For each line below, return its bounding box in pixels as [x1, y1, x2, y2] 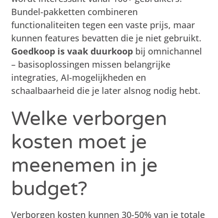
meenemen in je [11, 153, 158, 177]
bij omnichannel [133, 45, 202, 57]
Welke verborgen [11, 107, 167, 130]
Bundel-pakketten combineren [11, 5, 138, 18]
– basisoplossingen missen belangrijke [11, 58, 171, 70]
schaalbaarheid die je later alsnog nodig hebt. [11, 84, 201, 96]
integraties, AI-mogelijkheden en [11, 71, 146, 83]
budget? [11, 177, 88, 200]
